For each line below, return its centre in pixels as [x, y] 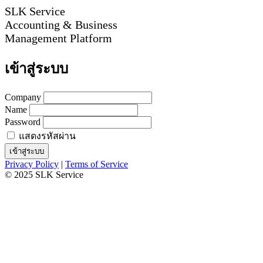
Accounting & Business [61, 25]
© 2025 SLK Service [44, 174]
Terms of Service [97, 164]
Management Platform [58, 38]
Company [24, 97]
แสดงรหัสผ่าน [47, 136]
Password [24, 122]
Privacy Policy [32, 164]
